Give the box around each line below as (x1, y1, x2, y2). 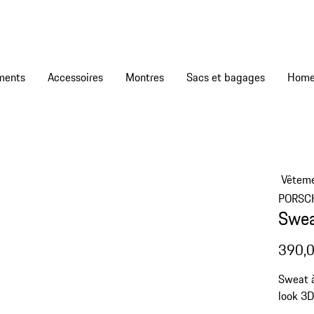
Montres (125, 69, 164, 86)
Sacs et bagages (186, 69, 265, 86)
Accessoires (48, 69, 103, 86)
